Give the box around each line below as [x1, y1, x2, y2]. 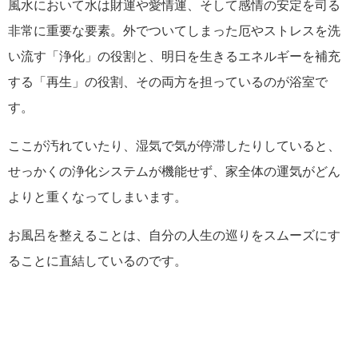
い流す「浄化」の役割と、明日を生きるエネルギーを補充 [8, 50, 340, 64]
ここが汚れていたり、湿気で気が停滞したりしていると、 [8, 139, 340, 153]
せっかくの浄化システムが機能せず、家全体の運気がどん [8, 165, 340, 179]
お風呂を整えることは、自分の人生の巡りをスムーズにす [8, 229, 340, 243]
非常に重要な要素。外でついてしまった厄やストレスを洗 [8, 24, 340, 38]
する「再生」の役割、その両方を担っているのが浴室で [8, 75, 328, 89]
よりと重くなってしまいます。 [8, 190, 187, 205]
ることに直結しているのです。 [8, 254, 187, 268]
